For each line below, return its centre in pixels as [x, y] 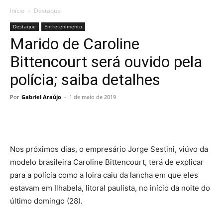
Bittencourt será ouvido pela [106, 62]
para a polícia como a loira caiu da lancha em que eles [104, 175]
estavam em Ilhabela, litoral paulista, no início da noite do [110, 188]
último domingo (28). [46, 201]
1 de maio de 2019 [93, 97]
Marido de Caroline [75, 44]
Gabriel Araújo [41, 97]
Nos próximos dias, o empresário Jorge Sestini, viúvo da [109, 149]
